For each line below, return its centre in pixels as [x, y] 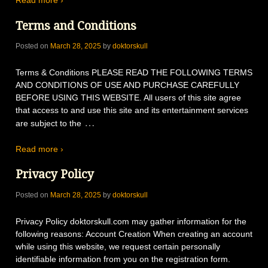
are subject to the [48, 123]
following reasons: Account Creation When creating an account [134, 234]
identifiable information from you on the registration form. [123, 259]
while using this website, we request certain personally [118, 246]
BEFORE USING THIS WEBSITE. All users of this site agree [128, 97]
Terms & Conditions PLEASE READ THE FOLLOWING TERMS [134, 72]
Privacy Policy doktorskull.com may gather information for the [131, 221]
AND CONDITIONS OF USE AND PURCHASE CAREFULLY [127, 85]
